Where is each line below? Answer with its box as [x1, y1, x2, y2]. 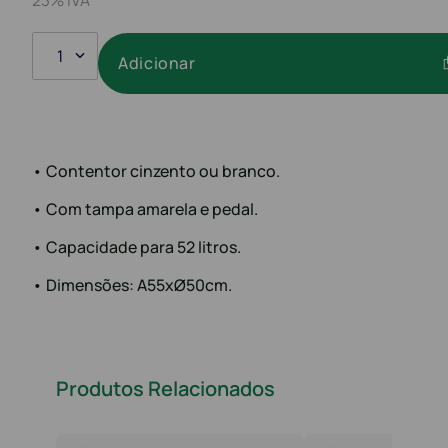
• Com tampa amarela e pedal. [32, 197, 258, 220]
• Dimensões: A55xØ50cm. [32, 273, 232, 296]
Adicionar [118, 52, 196, 75]
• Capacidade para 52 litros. [32, 235, 241, 258]
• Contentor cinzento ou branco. [32, 159, 280, 182]
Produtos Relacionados [56, 374, 275, 402]
